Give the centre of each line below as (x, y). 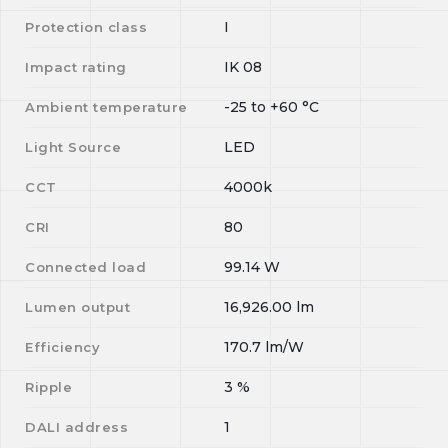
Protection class (86, 27)
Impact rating (76, 67)
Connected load (86, 267)
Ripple (49, 387)
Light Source (73, 147)
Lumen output (78, 307)
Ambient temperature (106, 107)
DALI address (77, 427)
